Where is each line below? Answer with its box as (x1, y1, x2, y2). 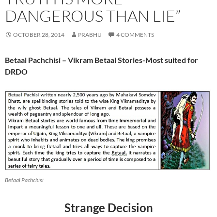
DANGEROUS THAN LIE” (5, 5, 181, 26)
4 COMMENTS (116, 31, 154, 38)
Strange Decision (64, 200, 153, 215)
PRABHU (78, 31, 102, 38)
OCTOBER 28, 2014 (13, 31, 64, 38)
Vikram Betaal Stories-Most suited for (68, 55, 198, 64)
